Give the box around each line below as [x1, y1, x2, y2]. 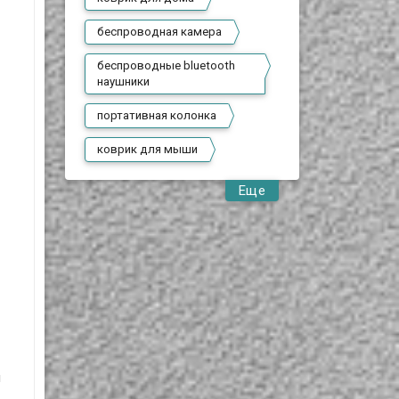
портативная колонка [97, 109, 217, 122]
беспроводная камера [97, 25, 223, 38]
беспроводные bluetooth [97, 59, 236, 72]
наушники [97, 75, 151, 88]
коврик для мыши [97, 142, 199, 156]
